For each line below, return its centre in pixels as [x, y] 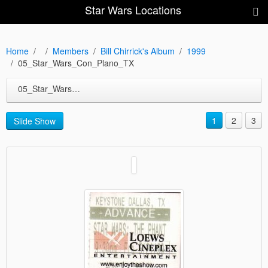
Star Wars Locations [133, 10]
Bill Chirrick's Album [138, 51]
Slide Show [35, 121]
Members [71, 51]
